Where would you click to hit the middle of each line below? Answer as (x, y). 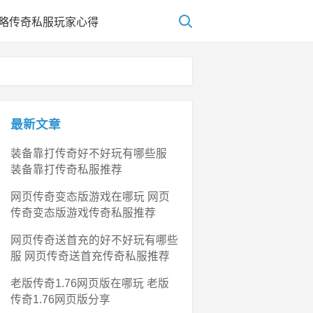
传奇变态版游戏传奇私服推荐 (83, 212)
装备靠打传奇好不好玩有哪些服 (89, 153)
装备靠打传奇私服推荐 (66, 169)
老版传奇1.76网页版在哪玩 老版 (90, 283)
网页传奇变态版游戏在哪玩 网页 (90, 196)
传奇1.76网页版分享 (60, 299)
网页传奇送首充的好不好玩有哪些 (94, 240)
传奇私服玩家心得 (54, 22)
